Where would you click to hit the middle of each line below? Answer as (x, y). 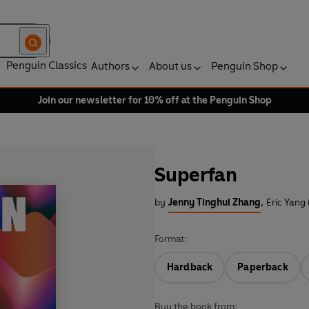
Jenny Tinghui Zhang (215, 203)
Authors (110, 66)
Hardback (190, 268)
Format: (171, 239)
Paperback (263, 268)
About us (170, 66)
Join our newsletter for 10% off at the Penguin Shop (154, 100)
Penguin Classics (47, 65)
